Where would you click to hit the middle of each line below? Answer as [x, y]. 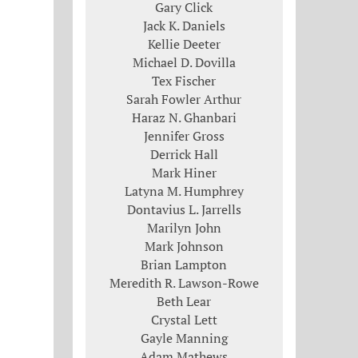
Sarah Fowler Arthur [184, 99]
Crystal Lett [184, 319]
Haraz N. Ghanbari [184, 117]
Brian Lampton [184, 264]
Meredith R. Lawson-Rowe [184, 282]
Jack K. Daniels [184, 25]
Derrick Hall [184, 154]
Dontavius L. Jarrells [184, 209]
